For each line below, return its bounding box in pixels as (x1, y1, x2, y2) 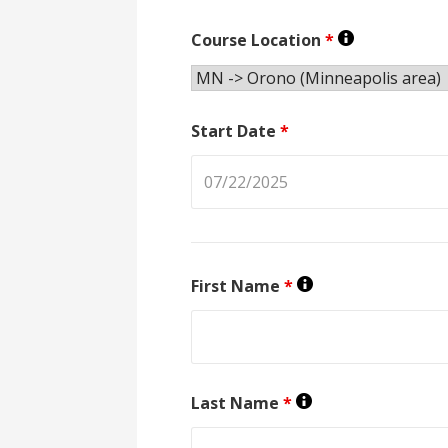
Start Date (191, 119, 281, 142)
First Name (191, 274, 285, 297)
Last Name (191, 391, 284, 414)
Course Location (191, 28, 326, 51)
